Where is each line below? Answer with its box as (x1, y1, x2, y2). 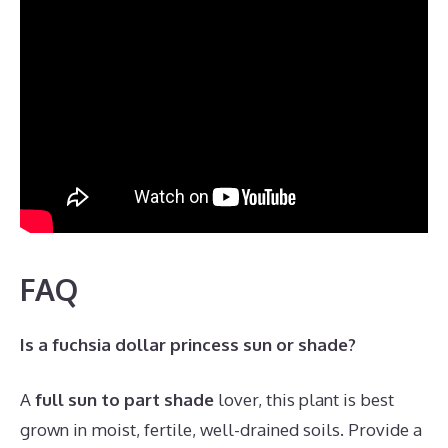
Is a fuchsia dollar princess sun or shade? (20, 333, 356, 355)
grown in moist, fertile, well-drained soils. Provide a (20, 419, 422, 440)
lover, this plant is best (214, 389, 394, 410)
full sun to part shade (35, 389, 214, 410)
